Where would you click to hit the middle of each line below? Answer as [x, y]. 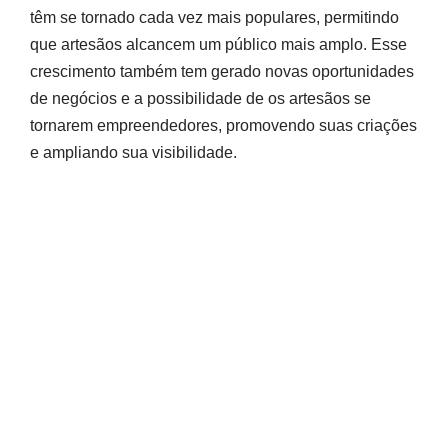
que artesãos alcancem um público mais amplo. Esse [218, 45]
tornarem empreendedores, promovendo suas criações [223, 126]
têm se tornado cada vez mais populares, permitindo [214, 18]
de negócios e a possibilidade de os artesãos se [200, 99]
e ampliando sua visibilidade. [133, 153]
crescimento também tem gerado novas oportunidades [222, 72]
